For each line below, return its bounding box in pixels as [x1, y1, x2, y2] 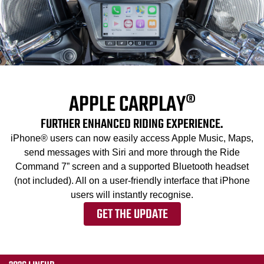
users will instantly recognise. [71, 190, 193, 200]
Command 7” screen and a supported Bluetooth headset [15, 161, 249, 172]
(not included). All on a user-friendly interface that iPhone [14, 176, 250, 186]
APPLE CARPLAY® [68, 88, 196, 123]
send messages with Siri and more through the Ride [24, 147, 240, 158]
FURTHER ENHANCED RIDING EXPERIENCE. [41, 114, 223, 135]
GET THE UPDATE [96, 204, 168, 225]
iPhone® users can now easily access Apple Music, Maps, [11, 133, 253, 144]
